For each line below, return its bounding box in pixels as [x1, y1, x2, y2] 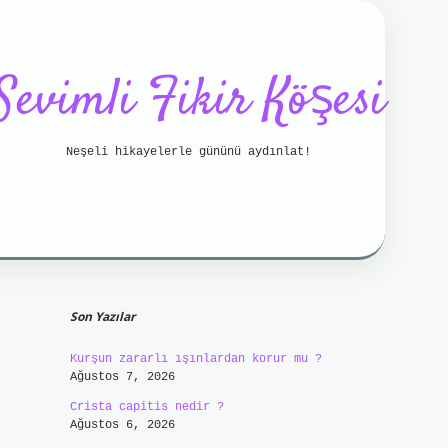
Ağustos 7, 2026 [69, 370, 175, 384]
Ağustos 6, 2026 [69, 418, 175, 432]
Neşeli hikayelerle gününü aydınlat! [66, 145, 311, 159]
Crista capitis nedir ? [69, 400, 224, 414]
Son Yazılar [69, 308, 135, 325]
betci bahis [3, 264, 114, 282]
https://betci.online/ [163, 264, 374, 282]
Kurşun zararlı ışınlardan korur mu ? [69, 352, 322, 366]
